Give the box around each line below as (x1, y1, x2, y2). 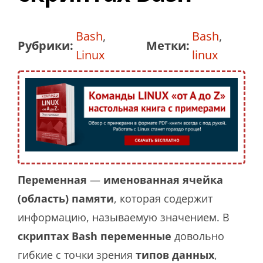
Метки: (146, 38, 190, 54)
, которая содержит (114, 191, 213, 206)
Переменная (18, 173, 87, 187)
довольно (171, 229, 224, 244)
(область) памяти (18, 191, 114, 206)
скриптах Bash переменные (18, 229, 171, 244)
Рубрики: (18, 38, 73, 54)
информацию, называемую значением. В (18, 210, 230, 225)
